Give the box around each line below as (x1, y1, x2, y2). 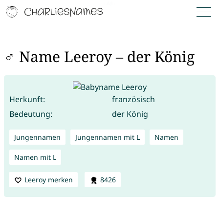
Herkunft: (9, 93, 45, 105)
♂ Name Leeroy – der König (3, 46, 195, 67)
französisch (111, 93, 155, 105)
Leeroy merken (24, 175, 73, 184)
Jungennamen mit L (75, 132, 140, 142)
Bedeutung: (9, 108, 52, 119)
